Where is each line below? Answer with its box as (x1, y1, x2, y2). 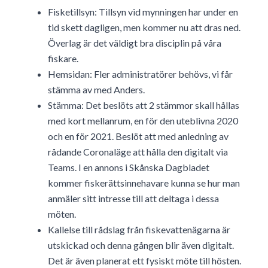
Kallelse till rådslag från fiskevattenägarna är (48, 224, 230, 236)
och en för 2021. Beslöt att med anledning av (48, 130, 229, 142)
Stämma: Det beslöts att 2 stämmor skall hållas (48, 99, 239, 111)
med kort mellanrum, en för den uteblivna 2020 (48, 115, 238, 127)
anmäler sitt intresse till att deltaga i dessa (48, 193, 219, 205)
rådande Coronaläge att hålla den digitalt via (48, 146, 228, 158)
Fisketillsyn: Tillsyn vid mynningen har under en (48, 6, 238, 18)
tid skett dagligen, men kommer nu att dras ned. (48, 22, 240, 33)
